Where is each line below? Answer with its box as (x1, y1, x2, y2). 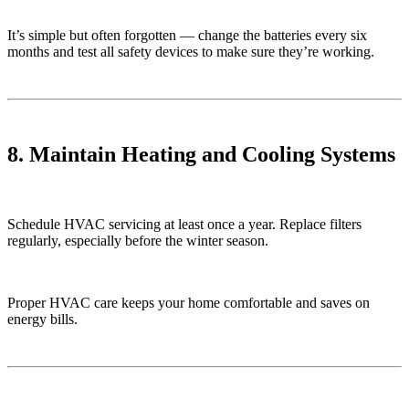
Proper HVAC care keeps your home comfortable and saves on (7, 295, 370, 311)
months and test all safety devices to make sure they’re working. (7, 44, 374, 60)
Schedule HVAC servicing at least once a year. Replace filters (7, 216, 362, 233)
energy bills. (7, 311, 78, 328)
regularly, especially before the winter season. (7, 233, 268, 249)
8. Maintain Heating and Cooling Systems (7, 142, 395, 167)
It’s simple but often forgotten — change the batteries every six (7, 27, 367, 44)
